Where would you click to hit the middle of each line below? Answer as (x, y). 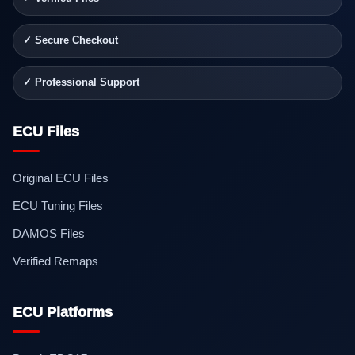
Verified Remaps (55, 261)
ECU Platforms (63, 313)
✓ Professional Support (81, 83)
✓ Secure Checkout (71, 41)
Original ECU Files (61, 178)
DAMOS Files (49, 234)
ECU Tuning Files (58, 206)
